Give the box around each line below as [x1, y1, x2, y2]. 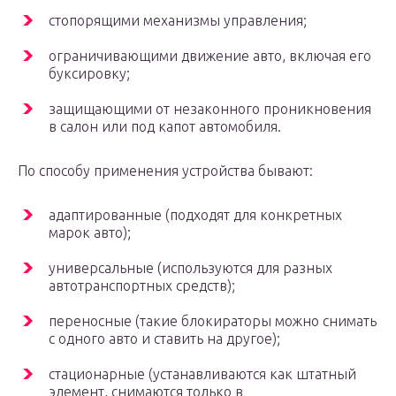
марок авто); [49, 225, 131, 241]
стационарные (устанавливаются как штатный [49, 366, 356, 383]
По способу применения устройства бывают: [18, 163, 313, 179]
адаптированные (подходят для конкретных [49, 207, 342, 224]
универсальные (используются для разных [49, 260, 332, 277]
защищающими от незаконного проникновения [49, 101, 371, 118]
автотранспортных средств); [49, 278, 235, 294]
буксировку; [49, 65, 130, 82]
